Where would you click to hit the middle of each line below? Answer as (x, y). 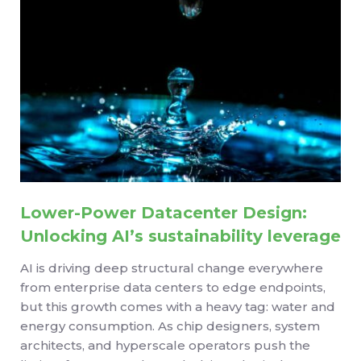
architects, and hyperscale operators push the (165, 346)
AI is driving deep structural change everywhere (172, 268)
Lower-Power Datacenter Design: (164, 212)
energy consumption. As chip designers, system (170, 326)
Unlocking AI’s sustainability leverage (180, 236)
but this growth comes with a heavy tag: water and (178, 307)
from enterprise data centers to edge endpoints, (173, 288)
